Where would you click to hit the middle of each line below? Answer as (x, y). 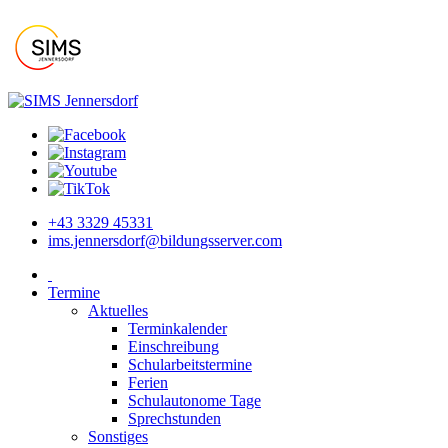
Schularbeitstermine (190, 364)
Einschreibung (173, 346)
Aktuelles (118, 310)
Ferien (148, 382)
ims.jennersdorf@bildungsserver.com (165, 240)
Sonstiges (118, 436)
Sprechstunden (174, 418)
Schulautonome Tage (194, 400)
